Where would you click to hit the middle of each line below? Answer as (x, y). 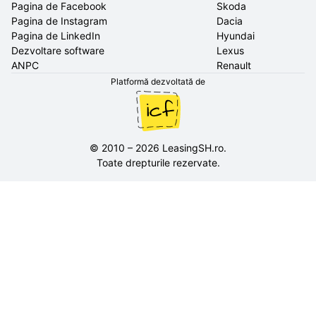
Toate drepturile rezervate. (158, 163)
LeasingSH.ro (193, 148)
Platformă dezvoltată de (158, 81)
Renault (234, 65)
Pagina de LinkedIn (56, 36)
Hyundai (236, 36)
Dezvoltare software (58, 50)
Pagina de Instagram (59, 21)
